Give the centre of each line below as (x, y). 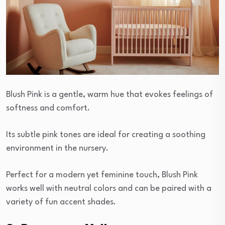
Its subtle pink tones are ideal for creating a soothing (106, 135)
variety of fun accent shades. (61, 202)
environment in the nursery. (57, 149)
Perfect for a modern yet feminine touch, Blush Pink (102, 175)
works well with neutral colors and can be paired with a (109, 189)
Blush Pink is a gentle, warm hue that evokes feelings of (109, 95)
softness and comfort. (48, 108)
